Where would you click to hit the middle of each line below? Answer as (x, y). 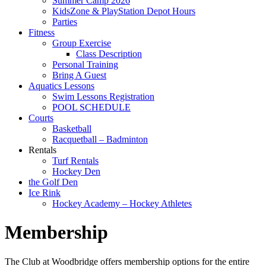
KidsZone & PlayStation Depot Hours (124, 11)
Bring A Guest (79, 75)
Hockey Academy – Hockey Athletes (122, 203)
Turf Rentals (75, 161)
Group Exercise (82, 43)
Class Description (109, 54)
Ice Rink (45, 193)
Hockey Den (76, 171)
